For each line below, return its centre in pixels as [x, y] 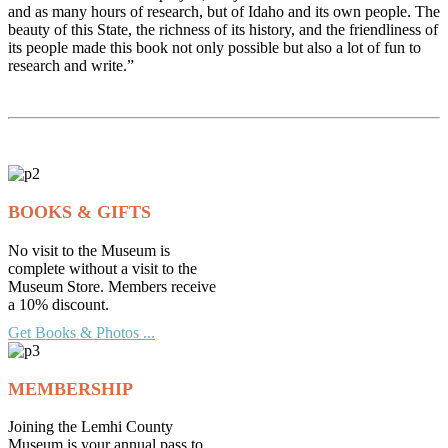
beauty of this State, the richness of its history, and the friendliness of [223, 30]
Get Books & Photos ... [81, 332]
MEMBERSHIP [70, 388]
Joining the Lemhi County [90, 427]
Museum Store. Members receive [112, 286]
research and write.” [71, 66]
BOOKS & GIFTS [79, 212]
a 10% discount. [58, 304]
